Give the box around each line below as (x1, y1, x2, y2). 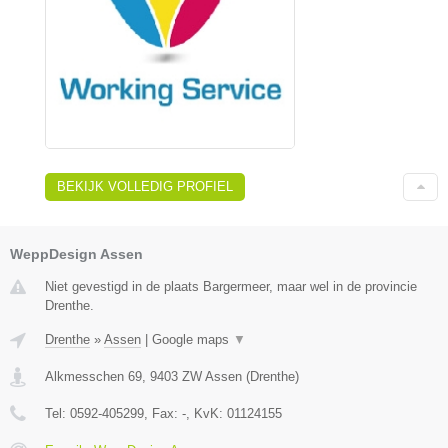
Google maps (152, 331, 233, 347)
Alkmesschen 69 (45, 368, 142, 384)
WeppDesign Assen (10, 245, 143, 262)
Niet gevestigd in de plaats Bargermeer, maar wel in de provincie (45, 278, 417, 294)
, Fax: (144, 405, 182, 421)
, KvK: (186, 405, 227, 421)
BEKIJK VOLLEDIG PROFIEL (57, 178, 233, 194)
